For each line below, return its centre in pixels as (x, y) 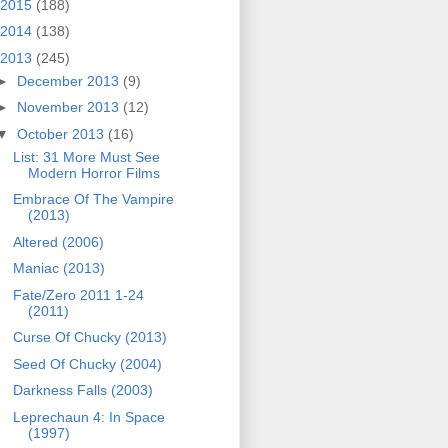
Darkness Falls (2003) (82, 390)
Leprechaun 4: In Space (88, 416)
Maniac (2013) (58, 268)
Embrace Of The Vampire (93, 199)
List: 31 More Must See (86, 156)
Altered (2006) (58, 241)
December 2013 (69, 80)
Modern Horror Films (93, 172)
